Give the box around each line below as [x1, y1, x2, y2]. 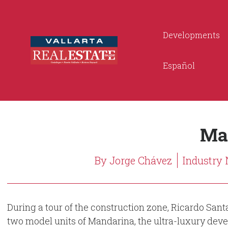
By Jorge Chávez [95, 154, 172, 167]
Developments [163, 30, 220, 40]
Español [163, 60, 195, 71]
